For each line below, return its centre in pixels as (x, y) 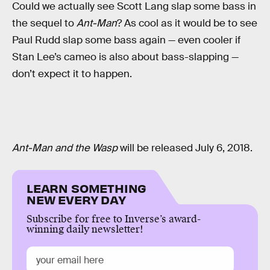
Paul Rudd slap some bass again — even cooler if (126, 40)
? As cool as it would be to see (187, 23)
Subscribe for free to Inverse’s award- (114, 219)
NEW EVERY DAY (76, 199)
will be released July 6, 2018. (185, 148)
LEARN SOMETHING (87, 188)
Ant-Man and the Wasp (65, 148)
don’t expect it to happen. (72, 74)
